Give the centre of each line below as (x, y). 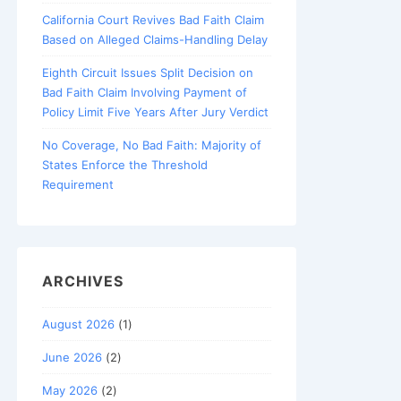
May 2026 (70, 390)
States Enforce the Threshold (125, 165)
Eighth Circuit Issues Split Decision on (148, 73)
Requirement (78, 185)
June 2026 (72, 357)
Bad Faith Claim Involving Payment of (145, 93)
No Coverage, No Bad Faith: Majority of (152, 145)
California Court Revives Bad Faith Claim (153, 20)
